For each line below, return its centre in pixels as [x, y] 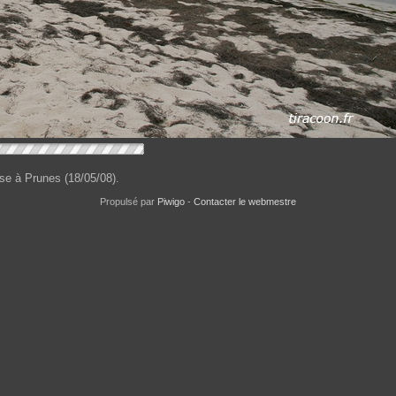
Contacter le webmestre [245, 202]
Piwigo [171, 202]
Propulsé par [129, 202]
